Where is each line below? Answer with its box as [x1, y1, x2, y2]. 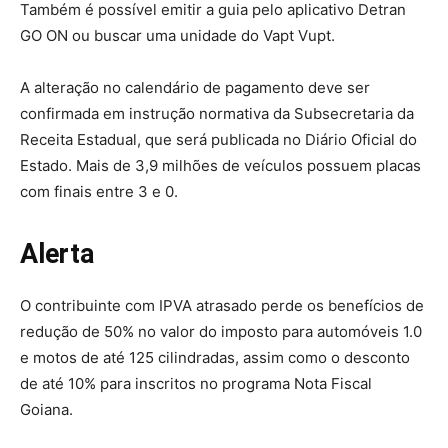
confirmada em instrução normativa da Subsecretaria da [20, 104, 414, 124]
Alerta [20, 238, 94, 271]
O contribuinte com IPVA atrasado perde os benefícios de [20, 296, 424, 316]
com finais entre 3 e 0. [20, 182, 178, 202]
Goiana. [20, 400, 73, 420]
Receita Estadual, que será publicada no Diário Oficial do [20, 130, 417, 150]
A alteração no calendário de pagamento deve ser [20, 78, 370, 98]
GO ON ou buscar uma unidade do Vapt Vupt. [20, 26, 335, 46]
